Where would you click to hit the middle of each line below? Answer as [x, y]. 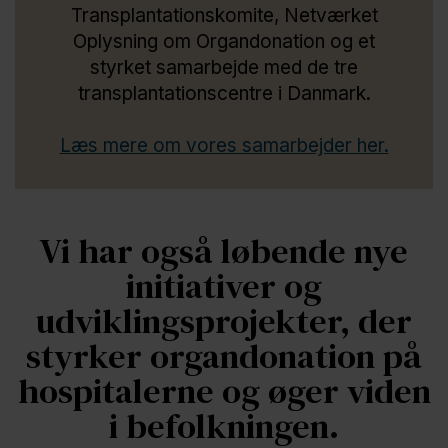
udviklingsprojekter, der [224, 320]
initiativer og [224, 285]
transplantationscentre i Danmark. [224, 93]
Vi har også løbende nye [224, 250]
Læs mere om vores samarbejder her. [224, 145]
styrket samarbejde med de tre [224, 67]
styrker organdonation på [224, 355]
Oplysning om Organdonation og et [224, 41]
